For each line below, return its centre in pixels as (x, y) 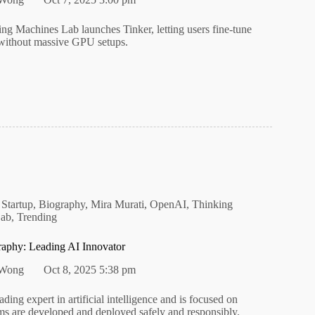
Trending (37, 217)
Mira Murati (118, 205)
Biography (62, 205)
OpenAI (168, 205)
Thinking (213, 205)
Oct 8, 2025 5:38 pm (90, 270)
